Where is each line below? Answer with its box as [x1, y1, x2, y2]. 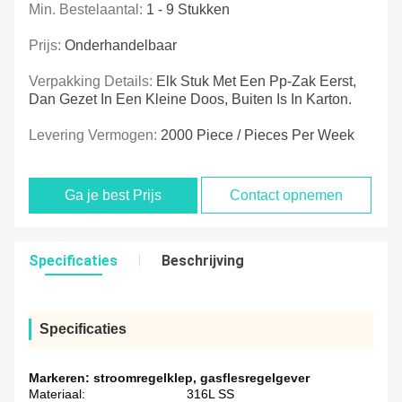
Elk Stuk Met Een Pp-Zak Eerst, [156, 74, 356, 90]
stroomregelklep [93, 371, 193, 386]
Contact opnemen [230, 188, 344, 204]
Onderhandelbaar [65, 38, 177, 54]
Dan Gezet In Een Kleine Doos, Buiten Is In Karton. [29, 92, 352, 108]
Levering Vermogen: [29, 127, 161, 144]
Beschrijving [162, 252, 244, 270]
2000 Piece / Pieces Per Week [161, 127, 354, 144]
